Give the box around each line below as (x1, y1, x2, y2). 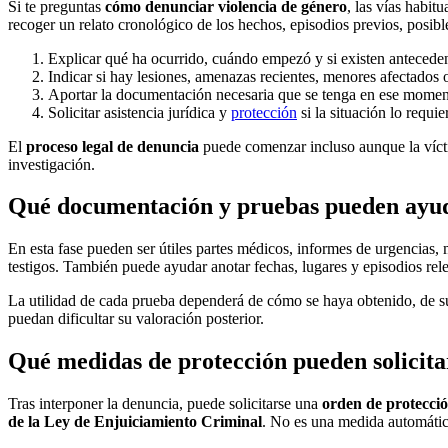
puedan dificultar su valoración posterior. (8, 310, 264, 328)
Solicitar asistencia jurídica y (48, 103, 231, 121)
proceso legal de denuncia (26, 137, 199, 155)
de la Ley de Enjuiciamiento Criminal (8, 413, 262, 431)
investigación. (8, 155, 95, 173)
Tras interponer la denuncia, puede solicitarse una (8, 395, 322, 413)
